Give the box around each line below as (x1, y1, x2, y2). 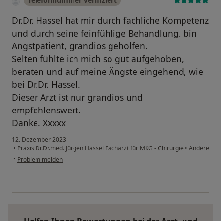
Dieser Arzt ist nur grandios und (12, 91, 143, 104)
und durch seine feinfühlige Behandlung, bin (12, 27, 197, 39)
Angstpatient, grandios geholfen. (12, 40, 147, 52)
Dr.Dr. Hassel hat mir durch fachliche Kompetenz (12, 14, 209, 27)
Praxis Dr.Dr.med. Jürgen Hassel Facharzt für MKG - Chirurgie (16, 144, 185, 153)
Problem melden (17, 155, 63, 164)
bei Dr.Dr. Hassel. (12, 78, 80, 91)
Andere (187, 144, 209, 153)
